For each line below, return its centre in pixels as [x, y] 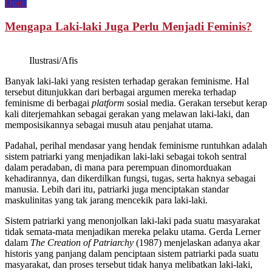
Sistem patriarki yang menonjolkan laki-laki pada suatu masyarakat [132, 221]
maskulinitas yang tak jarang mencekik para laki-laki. [106, 200]
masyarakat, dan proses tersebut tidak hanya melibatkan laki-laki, [129, 265]
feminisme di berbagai [48, 103]
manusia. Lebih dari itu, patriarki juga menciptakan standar [117, 189]
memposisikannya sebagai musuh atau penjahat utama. [110, 125]
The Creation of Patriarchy [83, 243]
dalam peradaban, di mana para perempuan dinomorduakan [118, 168]
